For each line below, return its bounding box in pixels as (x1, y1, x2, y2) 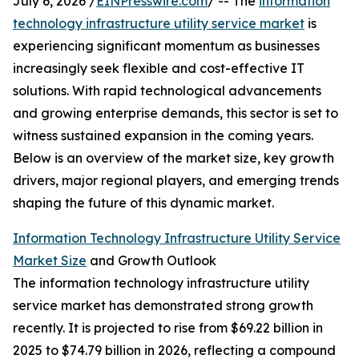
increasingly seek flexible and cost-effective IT (13, 60, 305, 77)
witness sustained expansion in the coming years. (13, 127, 313, 144)
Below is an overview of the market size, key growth (13, 150, 334, 167)
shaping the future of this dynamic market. (13, 195, 274, 212)
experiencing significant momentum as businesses (13, 38, 320, 54)
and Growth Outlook (87, 252, 216, 269)
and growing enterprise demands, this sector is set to (13, 105, 338, 122)
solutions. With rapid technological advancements (13, 83, 321, 99)
